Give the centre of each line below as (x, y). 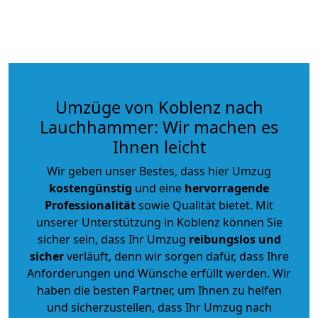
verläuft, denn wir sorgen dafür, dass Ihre (176, 256)
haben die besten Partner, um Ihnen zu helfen (159, 290)
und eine (158, 188)
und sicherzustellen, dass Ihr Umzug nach (159, 307)
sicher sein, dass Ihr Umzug (113, 239)
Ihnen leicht (159, 147)
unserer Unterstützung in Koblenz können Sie (159, 222)
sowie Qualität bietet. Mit (204, 205)
